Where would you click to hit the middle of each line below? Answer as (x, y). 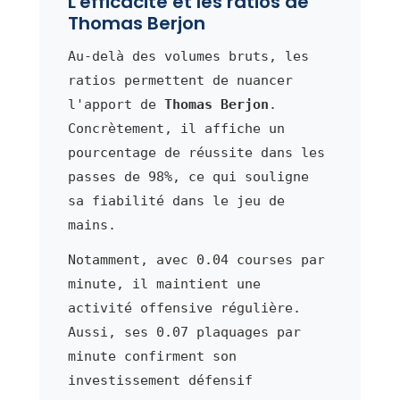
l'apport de (116, 104)
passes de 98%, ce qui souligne (188, 176)
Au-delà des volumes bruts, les (188, 56)
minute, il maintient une (164, 283)
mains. (92, 225)
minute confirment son (152, 356)
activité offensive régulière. (184, 308)
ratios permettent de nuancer (180, 80)
